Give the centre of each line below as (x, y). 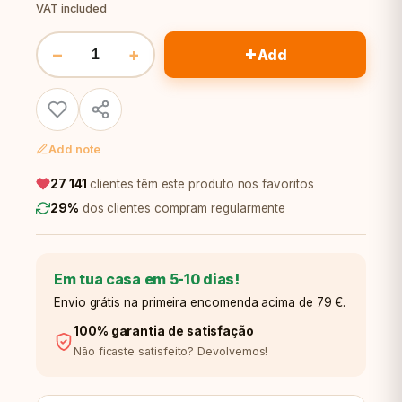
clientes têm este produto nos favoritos (200, 184)
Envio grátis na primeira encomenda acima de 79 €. (200, 303)
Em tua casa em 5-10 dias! (147, 280)
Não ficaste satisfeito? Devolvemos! (171, 352)
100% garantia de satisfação (164, 332)
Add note (74, 149)
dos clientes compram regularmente (182, 209)
